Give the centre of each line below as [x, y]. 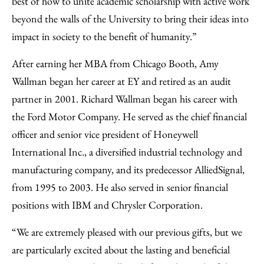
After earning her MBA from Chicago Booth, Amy [115, 63]
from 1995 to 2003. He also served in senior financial [120, 187]
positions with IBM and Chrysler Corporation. [107, 205]
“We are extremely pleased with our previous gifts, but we [127, 232]
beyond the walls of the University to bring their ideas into [130, 19]
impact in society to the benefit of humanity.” [104, 36]
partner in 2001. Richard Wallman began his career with [125, 99]
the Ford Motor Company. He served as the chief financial [129, 116]
